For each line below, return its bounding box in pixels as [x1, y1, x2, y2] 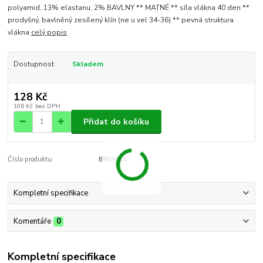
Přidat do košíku [83, 116, 149, 127]
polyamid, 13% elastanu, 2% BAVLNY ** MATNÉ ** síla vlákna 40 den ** [8, 2, 250, 12]
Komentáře [13, 215, 51, 227]
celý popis [31, 27, 68, 37]
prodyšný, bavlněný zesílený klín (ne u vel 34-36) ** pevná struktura [8, 15, 234, 25]
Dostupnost [13, 59, 54, 69]
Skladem [72, 59, 103, 69]
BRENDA [98, 154, 127, 164]
